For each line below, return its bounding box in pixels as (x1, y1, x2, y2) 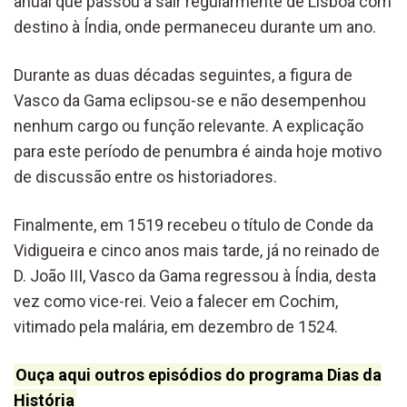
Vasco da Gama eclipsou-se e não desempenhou (14, 90, 366, 110)
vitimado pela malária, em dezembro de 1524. (14, 316, 338, 336)
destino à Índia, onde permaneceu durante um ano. (14, 16, 376, 36)
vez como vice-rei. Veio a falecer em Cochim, (14, 291, 338, 311)
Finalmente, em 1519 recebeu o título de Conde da (14, 214, 373, 234)
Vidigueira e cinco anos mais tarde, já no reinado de (14, 240, 380, 260)
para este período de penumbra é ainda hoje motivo (14, 141, 382, 161)
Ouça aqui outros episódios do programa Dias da (15, 364, 382, 384)
